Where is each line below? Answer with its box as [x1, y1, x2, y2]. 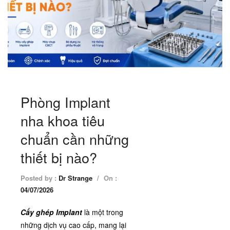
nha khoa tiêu [21, 110, 105, 131]
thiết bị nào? [21, 147, 97, 168]
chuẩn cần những [21, 129, 129, 149]
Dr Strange [59, 173, 92, 183]
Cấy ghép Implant [21, 207, 82, 218]
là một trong [82, 207, 123, 218]
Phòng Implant [21, 92, 110, 112]
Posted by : [21, 173, 59, 183]
